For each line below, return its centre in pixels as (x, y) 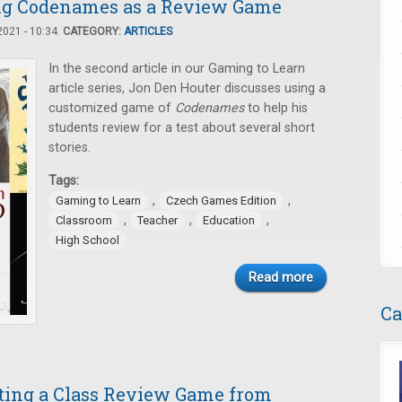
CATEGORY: (93, 31)
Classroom (84, 220)
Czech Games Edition (221, 201)
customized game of (112, 108)
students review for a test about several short (182, 128)
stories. (70, 148)
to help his (278, 108)
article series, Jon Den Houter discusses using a (187, 88)
